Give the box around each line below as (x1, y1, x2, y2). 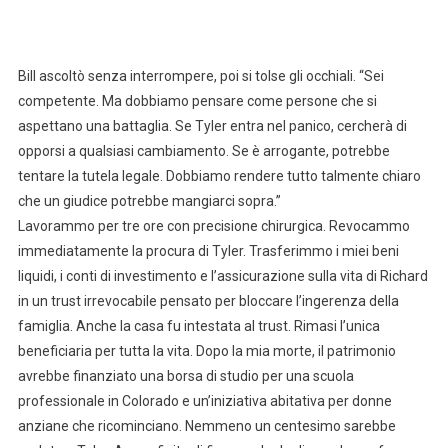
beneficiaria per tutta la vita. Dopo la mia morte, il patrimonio (17, 342, 396, 359)
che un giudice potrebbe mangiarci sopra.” (17, 192, 281, 209)
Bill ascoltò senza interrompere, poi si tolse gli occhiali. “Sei (17, 67, 384, 84)
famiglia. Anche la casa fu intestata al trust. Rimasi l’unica (17, 317, 380, 334)
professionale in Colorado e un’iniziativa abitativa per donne (17, 392, 392, 409)
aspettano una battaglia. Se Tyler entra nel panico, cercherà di (17, 117, 407, 134)
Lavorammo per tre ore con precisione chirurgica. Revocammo (17, 217, 410, 234)
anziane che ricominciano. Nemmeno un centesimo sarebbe (17, 417, 396, 434)
